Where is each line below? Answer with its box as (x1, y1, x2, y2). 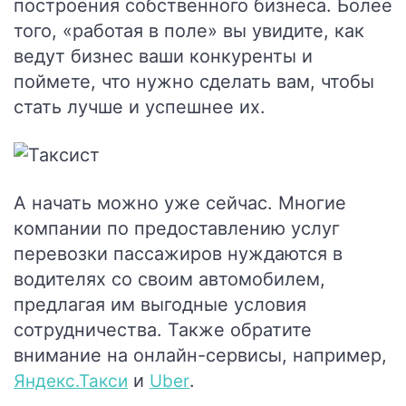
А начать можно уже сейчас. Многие (14, 192, 346, 214)
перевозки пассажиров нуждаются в (14, 243, 343, 265)
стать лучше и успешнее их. (14, 96, 266, 118)
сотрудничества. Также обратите (14, 319, 312, 341)
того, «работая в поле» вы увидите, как (14, 20, 364, 42)
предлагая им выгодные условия (14, 294, 306, 315)
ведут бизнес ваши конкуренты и (14, 45, 313, 67)
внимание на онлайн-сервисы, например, (14, 344, 387, 366)
